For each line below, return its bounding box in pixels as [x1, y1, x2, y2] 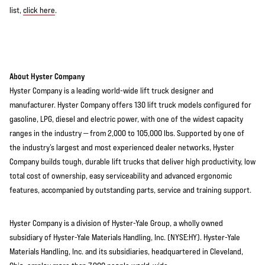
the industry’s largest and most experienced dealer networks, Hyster [9, 143, 234, 152]
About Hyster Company [9, 71, 85, 81]
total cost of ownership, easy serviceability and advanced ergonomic [9, 171, 232, 180]
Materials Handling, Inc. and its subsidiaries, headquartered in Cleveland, [9, 247, 243, 256]
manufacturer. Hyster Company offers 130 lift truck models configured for [9, 100, 251, 109]
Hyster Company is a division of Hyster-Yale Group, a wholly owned [9, 218, 223, 228]
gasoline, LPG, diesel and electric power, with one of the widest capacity [9, 114, 243, 124]
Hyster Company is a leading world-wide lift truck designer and [9, 86, 214, 95]
